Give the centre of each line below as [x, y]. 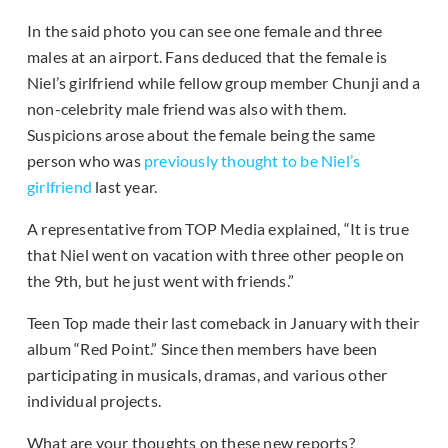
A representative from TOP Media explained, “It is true [218, 229]
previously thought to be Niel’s [252, 161]
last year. [125, 187]
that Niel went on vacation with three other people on [216, 255]
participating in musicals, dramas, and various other [207, 375]
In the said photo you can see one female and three [205, 31]
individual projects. [94, 401]
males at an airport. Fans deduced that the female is [207, 57]
